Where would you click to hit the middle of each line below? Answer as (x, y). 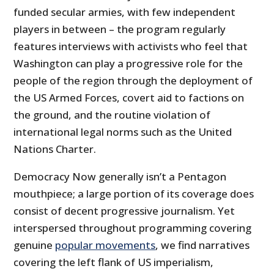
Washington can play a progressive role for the (128, 64)
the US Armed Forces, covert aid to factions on (129, 98)
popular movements (106, 245)
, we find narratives (203, 245)
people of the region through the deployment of (133, 81)
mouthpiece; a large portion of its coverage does (134, 194)
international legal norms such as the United (123, 132)
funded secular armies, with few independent (125, 12)
